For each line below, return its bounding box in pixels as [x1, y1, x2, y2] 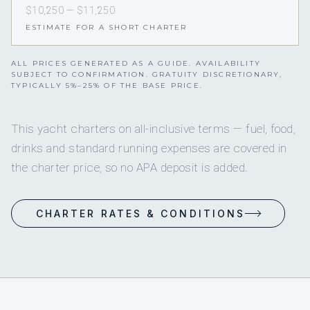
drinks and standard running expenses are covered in [11, 141, 287, 156]
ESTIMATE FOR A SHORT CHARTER [26, 23, 188, 33]
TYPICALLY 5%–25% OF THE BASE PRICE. [11, 81, 203, 91]
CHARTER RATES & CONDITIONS [36, 208, 246, 220]
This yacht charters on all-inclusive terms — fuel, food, [11, 122, 296, 136]
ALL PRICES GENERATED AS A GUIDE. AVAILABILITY [11, 59, 262, 69]
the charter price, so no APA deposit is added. [11, 161, 248, 175]
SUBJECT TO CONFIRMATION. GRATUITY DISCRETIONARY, [11, 70, 283, 80]
